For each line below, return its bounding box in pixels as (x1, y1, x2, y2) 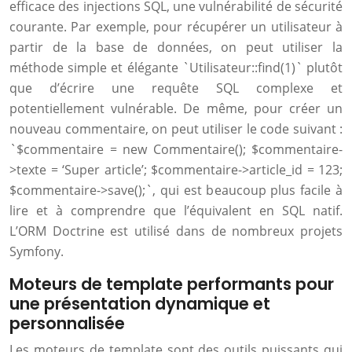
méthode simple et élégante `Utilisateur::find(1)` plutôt (9, 59, 343, 76)
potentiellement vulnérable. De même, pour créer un (9, 100, 343, 117)
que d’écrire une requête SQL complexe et (9, 79, 343, 97)
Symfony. (9, 243, 64, 260)
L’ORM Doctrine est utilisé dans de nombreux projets (9, 222, 343, 240)
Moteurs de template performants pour (9, 273, 334, 295)
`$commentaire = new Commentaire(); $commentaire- (9, 141, 343, 158)
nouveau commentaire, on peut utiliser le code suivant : (9, 120, 343, 137)
